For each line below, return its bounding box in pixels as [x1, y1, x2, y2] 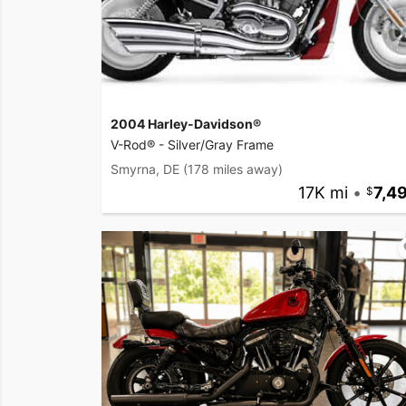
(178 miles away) [183, 160, 283, 177]
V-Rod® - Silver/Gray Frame [111, 136, 274, 152]
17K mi [297, 182, 348, 202]
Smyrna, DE [111, 160, 179, 177]
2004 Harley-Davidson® [111, 115, 261, 131]
